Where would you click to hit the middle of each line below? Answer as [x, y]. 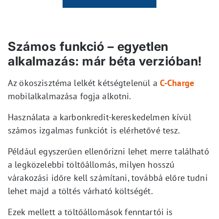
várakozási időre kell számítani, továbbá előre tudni [108, 178]
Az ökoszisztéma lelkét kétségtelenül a [84, 83]
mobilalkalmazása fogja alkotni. [70, 96]
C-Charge [177, 83]
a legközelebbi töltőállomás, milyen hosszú [91, 165]
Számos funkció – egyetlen [88, 47]
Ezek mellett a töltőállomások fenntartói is [90, 212]
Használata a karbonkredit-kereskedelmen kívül [99, 117]
